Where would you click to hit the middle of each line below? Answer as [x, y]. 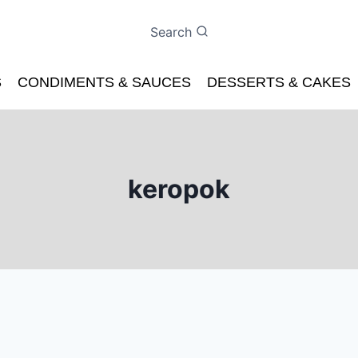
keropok [179, 189]
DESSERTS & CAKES [279, 83]
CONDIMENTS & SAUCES [104, 83]
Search [171, 32]
